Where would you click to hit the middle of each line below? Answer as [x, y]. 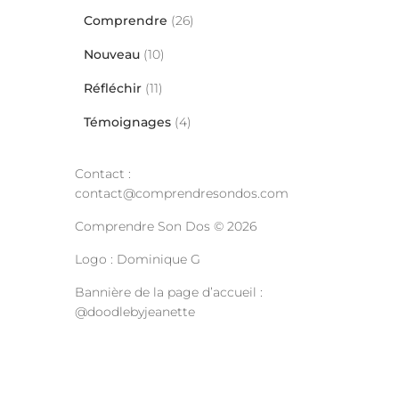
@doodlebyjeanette [134, 312]
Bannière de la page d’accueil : [168, 292]
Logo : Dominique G [137, 259]
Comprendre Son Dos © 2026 [165, 226]
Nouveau [111, 54]
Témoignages [127, 122]
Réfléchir [112, 88]
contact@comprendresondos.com [181, 193]
